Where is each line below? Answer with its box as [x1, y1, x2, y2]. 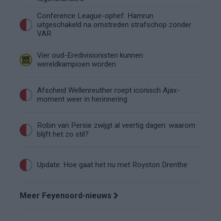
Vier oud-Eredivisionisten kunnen [37, 51, 143, 60]
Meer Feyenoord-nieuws [20, 191, 113, 200]
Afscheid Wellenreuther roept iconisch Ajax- [37, 86, 180, 95]
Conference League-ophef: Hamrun [37, 11, 153, 20]
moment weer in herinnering [37, 95, 127, 104]
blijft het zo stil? [37, 130, 89, 139]
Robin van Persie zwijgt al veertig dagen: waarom [37, 121, 195, 130]
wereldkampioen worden [37, 60, 116, 69]
